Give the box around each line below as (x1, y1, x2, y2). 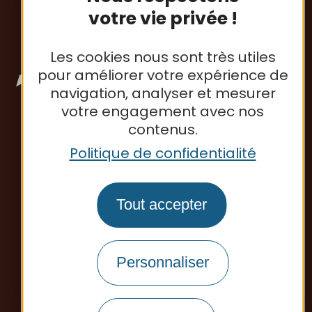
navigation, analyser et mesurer (49, 83, 276, 103)
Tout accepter (116, 196, 207, 214)
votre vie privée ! (88, 6, 237, 31)
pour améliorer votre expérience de (37, 65, 288, 85)
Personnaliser (116, 253, 209, 272)
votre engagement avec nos (61, 101, 264, 121)
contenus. (127, 119, 198, 139)
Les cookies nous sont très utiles (49, 47, 276, 67)
